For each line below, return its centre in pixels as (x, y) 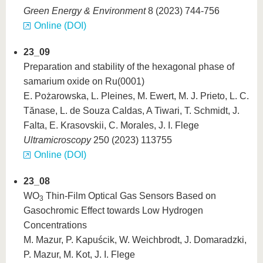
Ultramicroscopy (57, 140)
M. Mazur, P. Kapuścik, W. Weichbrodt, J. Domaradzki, (135, 240)
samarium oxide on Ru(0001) (84, 81)
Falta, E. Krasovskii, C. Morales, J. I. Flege (111, 125)
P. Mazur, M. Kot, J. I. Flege (79, 254)
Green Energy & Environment (85, 11)
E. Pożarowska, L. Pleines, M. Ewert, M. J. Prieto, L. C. (136, 96)
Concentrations (55, 225)
